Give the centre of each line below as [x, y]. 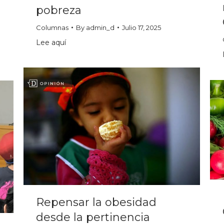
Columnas [52, 27]
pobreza [59, 10]
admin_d [100, 27]
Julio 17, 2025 [141, 27]
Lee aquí [51, 42]
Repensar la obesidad [96, 202]
